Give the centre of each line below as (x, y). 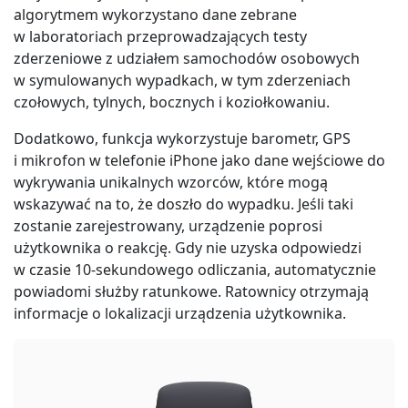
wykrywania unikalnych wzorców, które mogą (171, 182)
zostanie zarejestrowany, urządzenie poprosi (168, 226)
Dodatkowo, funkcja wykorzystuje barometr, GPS (182, 138)
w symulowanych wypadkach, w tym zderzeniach (182, 80)
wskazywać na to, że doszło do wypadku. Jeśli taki (184, 204)
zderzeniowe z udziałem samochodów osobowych (187, 58)
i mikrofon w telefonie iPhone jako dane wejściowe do (199, 160)
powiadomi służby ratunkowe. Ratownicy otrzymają (191, 291)
